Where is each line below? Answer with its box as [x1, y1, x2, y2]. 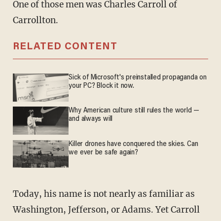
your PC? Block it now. [69, 82, 134, 90]
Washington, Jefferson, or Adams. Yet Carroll [12, 204, 200, 215]
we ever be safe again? [69, 148, 138, 156]
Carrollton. [12, 15, 58, 26]
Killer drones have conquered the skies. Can [69, 140, 198, 148]
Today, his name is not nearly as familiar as [12, 188, 19, 199]
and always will [69, 115, 113, 123]
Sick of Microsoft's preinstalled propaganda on [69, 74, 207, 82]
